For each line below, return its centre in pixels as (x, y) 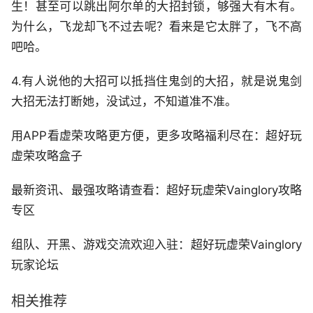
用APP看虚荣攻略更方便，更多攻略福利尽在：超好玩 (156, 136)
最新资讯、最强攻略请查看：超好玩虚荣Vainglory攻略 (156, 190)
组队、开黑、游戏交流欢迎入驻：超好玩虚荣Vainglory (156, 245)
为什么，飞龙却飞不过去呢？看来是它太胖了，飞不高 (156, 27)
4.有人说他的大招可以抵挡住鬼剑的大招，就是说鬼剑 (156, 81)
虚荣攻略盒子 (47, 156)
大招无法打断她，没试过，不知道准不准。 (124, 102)
